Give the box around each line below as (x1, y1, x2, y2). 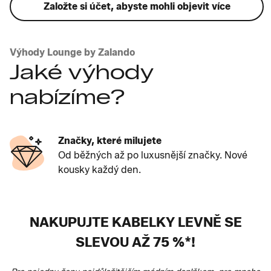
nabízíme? (10, 83, 126, 109)
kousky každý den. (58, 163, 141, 175)
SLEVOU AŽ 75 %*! (76, 233, 195, 250)
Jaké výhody (10, 59, 154, 85)
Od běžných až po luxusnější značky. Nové (58, 149, 247, 161)
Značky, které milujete (58, 134, 162, 146)
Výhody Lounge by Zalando (10, 46, 135, 58)
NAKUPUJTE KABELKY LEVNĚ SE (29, 214, 242, 230)
